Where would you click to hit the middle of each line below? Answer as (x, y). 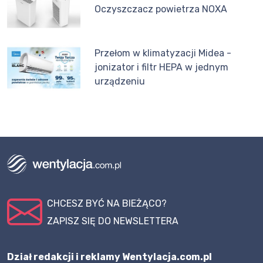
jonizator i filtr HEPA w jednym (162, 68)
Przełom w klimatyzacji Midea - (163, 53)
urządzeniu (120, 82)
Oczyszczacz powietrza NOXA (161, 9)
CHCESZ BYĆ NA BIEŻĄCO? (107, 203)
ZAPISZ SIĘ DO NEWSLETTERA (113, 221)
